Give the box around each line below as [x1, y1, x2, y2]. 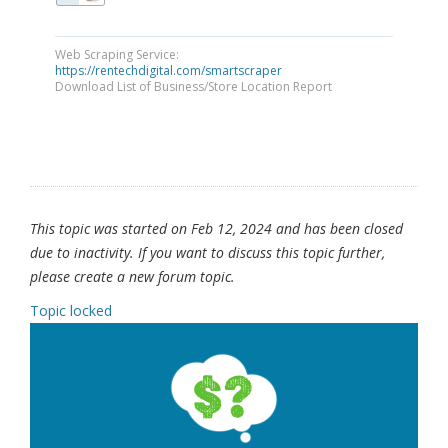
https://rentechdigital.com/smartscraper [55, 62, 282, 80]
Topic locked [30, 301, 112, 321]
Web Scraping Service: [55, 46, 179, 64]
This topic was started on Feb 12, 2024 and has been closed [30, 219, 403, 239]
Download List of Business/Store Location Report [55, 78, 332, 96]
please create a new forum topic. [30, 267, 235, 287]
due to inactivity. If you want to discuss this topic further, [30, 243, 385, 263]
